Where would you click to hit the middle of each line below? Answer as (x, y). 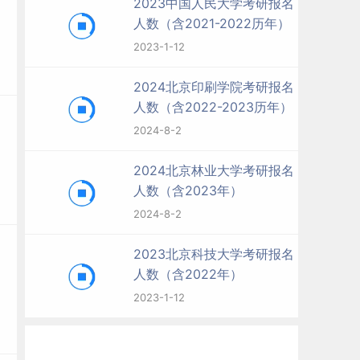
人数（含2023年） (188, 190)
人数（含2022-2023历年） (213, 107)
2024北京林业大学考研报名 (214, 170)
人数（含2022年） (188, 274)
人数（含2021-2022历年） (212, 23)
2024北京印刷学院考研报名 (214, 87)
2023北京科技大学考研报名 (214, 254)
